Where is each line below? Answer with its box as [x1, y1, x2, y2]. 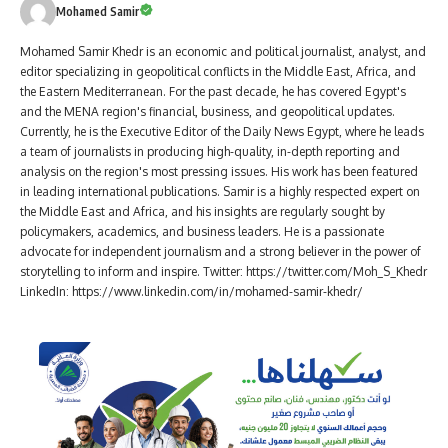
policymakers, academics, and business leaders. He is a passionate [20, 224, 384, 240]
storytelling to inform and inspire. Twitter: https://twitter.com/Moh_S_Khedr [20, 264, 427, 280]
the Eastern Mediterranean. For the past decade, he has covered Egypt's [20, 84, 406, 100]
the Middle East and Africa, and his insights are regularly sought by [20, 204, 385, 220]
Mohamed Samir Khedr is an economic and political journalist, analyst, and [20, 44, 426, 60]
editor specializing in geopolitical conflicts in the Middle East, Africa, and [20, 64, 416, 80]
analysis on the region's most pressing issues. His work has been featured [20, 164, 418, 180]
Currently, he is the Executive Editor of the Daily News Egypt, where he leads [20, 124, 424, 140]
